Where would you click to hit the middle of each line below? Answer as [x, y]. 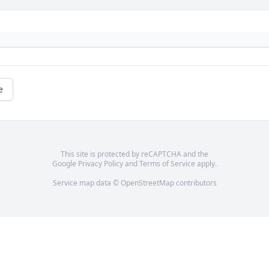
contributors [195, 183]
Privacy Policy [101, 164]
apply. [206, 164]
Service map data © [86, 183]
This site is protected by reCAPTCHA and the [134, 154]
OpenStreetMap [147, 183]
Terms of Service [167, 164]
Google [65, 164]
